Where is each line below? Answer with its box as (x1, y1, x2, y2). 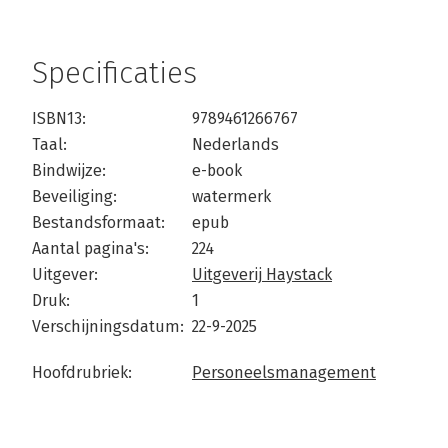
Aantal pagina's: (32, 239, 149, 259)
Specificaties (32, 55, 197, 92)
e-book (192, 161, 242, 181)
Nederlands (192, 135, 279, 155)
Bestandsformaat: (32, 213, 165, 233)
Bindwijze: (32, 161, 106, 181)
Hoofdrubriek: (32, 363, 132, 383)
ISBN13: (32, 109, 86, 129)
